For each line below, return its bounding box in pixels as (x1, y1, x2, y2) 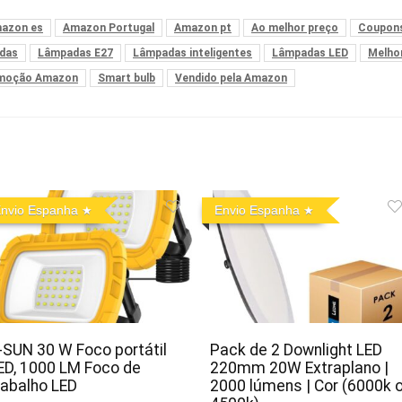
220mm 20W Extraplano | (209, 359, 389, 378)
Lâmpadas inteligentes (133, 46, 252, 59)
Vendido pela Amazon (175, 71, 287, 84)
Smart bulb (98, 71, 155, 84)
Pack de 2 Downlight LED (209, 341, 382, 360)
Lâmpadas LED (272, 46, 348, 59)
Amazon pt (174, 21, 232, 34)
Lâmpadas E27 (38, 46, 113, 59)
